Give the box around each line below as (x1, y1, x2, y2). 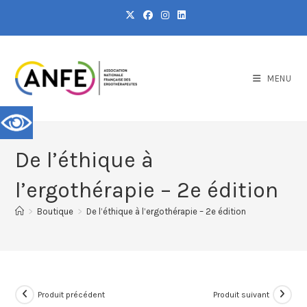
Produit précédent (38, 289, 106, 299)
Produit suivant (212, 289, 269, 299)
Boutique (37, 206, 74, 217)
